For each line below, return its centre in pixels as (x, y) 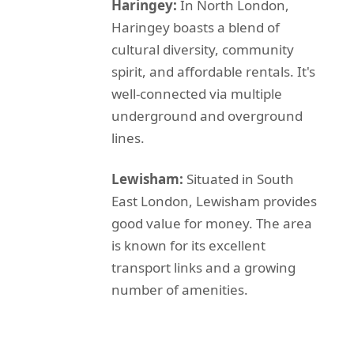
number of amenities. (179, 290)
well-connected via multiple (196, 94)
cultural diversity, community (202, 50)
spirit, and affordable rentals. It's (213, 72)
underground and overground (207, 116)
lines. (128, 138)
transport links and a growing (203, 268)
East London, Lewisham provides (214, 201)
